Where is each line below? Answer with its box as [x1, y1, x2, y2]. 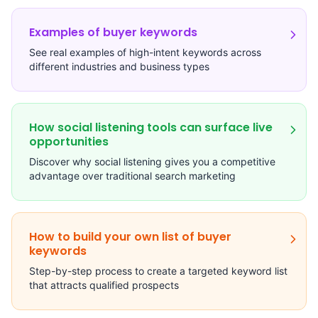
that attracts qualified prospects [29, 279, 179, 292]
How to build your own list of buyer [29, 229, 231, 246]
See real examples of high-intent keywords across [29, 46, 261, 59]
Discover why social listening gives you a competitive [29, 155, 275, 168]
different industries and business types [29, 60, 209, 73]
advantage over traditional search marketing [29, 170, 236, 182]
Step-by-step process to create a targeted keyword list [29, 265, 287, 278]
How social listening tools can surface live [29, 119, 273, 136]
